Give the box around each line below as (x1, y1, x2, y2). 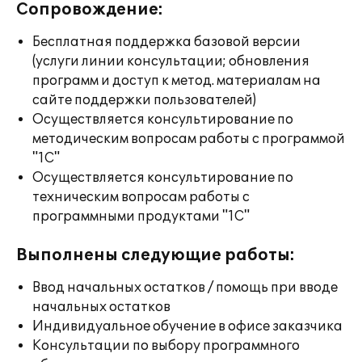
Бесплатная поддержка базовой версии (32, 34, 301, 50)
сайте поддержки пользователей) (32, 92, 256, 108)
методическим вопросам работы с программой (32, 131, 345, 147)
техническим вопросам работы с (32, 189, 250, 205)
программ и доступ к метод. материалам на (32, 73, 321, 89)
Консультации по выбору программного (32, 338, 300, 354)
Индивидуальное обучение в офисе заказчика (32, 318, 343, 335)
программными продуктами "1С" (32, 208, 250, 225)
